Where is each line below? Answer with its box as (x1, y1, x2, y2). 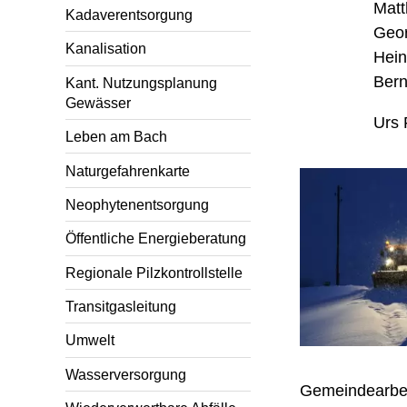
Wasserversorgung (65, 365, 186, 382)
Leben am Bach (65, 128, 167, 145)
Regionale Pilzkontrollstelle (65, 263, 243, 281)
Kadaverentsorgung (65, 6, 193, 24)
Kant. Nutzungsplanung (65, 74, 217, 91)
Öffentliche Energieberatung (65, 230, 246, 247)
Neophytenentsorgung (65, 195, 209, 213)
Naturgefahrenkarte (65, 162, 190, 179)
